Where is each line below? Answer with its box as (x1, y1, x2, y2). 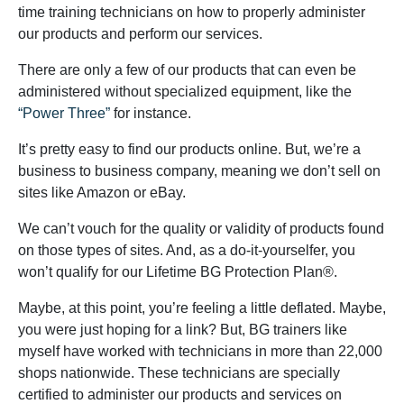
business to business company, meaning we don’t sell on (18, 163, 381, 179)
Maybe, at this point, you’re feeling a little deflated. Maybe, (18, 300, 386, 316)
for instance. (110, 106, 195, 121)
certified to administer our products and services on (18, 387, 342, 402)
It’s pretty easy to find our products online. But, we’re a (18, 142, 361, 157)
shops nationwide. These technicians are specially (18, 365, 340, 381)
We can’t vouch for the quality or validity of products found (18, 221, 384, 236)
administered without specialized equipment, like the (18, 84, 352, 99)
